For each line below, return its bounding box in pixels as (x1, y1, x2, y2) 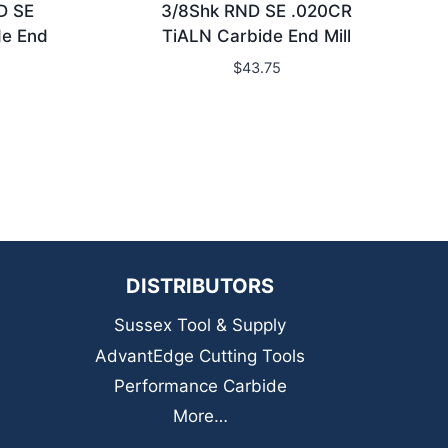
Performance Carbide (113, 375, 287, 396)
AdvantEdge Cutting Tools (95, 345, 305, 366)
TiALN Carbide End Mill (162, 25, 352, 46)
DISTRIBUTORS (126, 273, 274, 298)
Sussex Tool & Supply (114, 315, 286, 336)
